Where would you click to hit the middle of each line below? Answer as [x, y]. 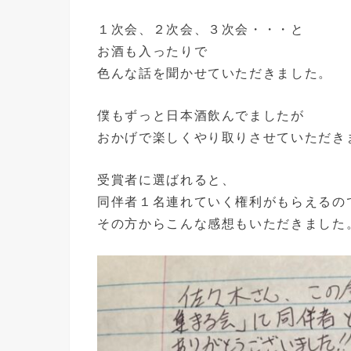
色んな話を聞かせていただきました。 [215, 72]
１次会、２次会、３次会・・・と [201, 29]
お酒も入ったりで [153, 51]
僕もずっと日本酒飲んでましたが [201, 115]
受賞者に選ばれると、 [166, 180]
